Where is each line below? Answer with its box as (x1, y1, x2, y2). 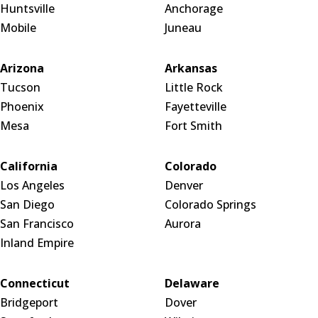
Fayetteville (164, 98, 226, 114)
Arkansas (164, 60, 217, 76)
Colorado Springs (164, 196, 256, 212)
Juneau (164, 19, 202, 35)
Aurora (164, 215, 201, 231)
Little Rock (164, 79, 223, 95)
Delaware (164, 275, 219, 291)
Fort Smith (164, 117, 222, 133)
